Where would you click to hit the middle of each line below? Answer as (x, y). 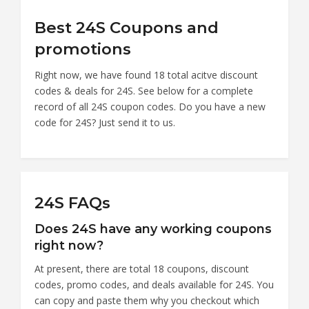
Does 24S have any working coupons (153, 228)
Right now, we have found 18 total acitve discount (146, 74)
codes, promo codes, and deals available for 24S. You (154, 284)
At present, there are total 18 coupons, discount (142, 268)
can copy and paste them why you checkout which (147, 300)
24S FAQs (72, 202)
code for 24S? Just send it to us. (105, 122)
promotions (83, 49)
